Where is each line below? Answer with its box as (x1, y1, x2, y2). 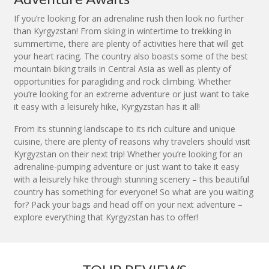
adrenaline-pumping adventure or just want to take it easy (14, 161, 239, 173)
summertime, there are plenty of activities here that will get (14, 38, 244, 50)
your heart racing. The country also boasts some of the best (14, 50, 248, 62)
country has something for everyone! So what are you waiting (14, 186, 253, 198)
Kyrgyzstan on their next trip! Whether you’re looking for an (14, 148, 243, 160)
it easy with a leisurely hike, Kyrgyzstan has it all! (14, 101, 200, 113)
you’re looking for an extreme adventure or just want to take (14, 88, 249, 100)
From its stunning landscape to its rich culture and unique (14, 123, 235, 135)
